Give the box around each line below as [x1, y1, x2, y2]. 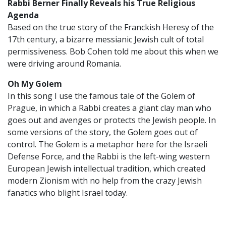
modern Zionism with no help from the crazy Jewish [8, 175, 202, 187]
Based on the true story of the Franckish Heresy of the [8, 22, 214, 33]
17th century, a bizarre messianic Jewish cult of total [8, 34, 204, 45]
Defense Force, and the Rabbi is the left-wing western [8, 151, 210, 162]
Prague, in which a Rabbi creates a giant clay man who [8, 102, 211, 114]
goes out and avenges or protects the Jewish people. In [8, 115, 216, 126]
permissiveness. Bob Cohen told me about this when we [8, 46, 218, 58]
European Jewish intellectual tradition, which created [8, 163, 205, 175]
